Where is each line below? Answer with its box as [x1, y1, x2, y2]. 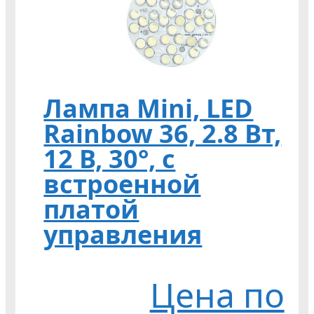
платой [43, 192, 139, 227]
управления [43, 217, 203, 252]
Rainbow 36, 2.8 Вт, [43, 116, 282, 151]
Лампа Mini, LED [43, 91, 254, 126]
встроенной [43, 167, 201, 202]
